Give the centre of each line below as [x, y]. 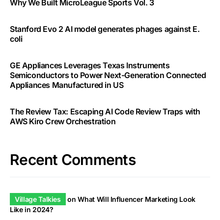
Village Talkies [38, 199]
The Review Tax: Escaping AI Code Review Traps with [105, 111]
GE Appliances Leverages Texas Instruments [90, 65]
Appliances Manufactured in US [67, 85]
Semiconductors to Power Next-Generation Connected [108, 75]
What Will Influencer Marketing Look [137, 199]
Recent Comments [73, 159]
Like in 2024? [32, 209]
